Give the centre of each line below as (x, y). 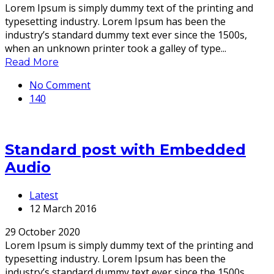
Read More (32, 62)
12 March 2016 (63, 208)
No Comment (60, 85)
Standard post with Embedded (125, 149)
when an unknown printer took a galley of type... (116, 49)
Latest (44, 195)
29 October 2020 (43, 231)
